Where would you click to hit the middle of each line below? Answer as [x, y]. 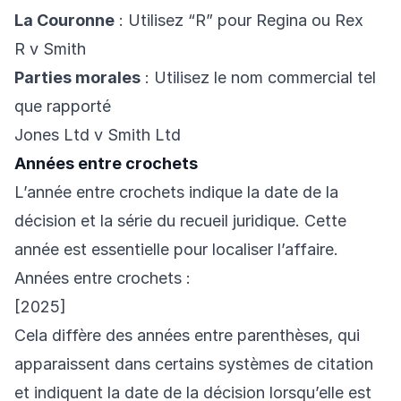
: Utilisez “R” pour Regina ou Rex [239, 21]
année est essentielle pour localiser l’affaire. [176, 250]
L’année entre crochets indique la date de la [176, 192]
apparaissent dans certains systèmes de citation [194, 364]
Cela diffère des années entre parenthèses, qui [187, 336]
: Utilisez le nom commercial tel [258, 78]
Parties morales [77, 78]
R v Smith [50, 49]
